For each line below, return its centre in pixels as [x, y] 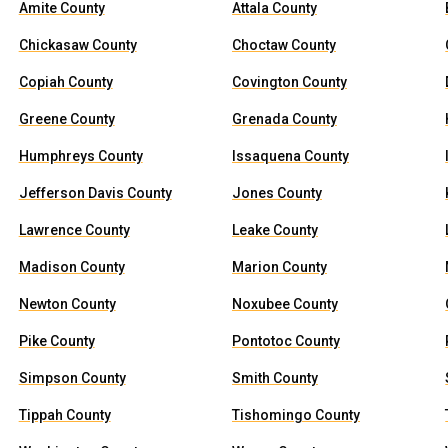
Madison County [71, 267]
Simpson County [72, 378]
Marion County [279, 267]
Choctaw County [283, 45]
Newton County [67, 304]
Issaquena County [290, 156]
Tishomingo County [295, 415]
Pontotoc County [285, 341]
